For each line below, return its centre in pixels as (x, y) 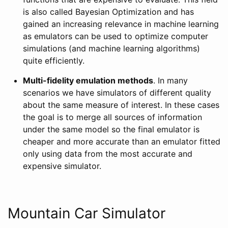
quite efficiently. (54, 60)
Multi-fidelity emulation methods (88, 80)
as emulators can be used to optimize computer (116, 36)
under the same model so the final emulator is (111, 129)
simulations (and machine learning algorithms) (111, 48)
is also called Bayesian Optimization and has (108, 11)
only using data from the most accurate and (108, 153)
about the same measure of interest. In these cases (121, 105)
